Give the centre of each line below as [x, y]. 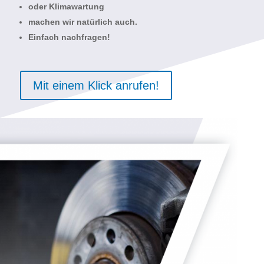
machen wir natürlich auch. [82, 22]
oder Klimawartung [66, 7]
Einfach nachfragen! [69, 37]
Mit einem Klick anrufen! [96, 86]
